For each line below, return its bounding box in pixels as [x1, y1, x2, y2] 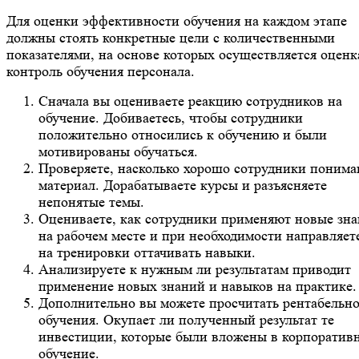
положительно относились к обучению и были [38, 127, 327, 143]
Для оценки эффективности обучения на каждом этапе [6, 13, 347, 30]
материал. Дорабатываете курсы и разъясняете [38, 177, 327, 194]
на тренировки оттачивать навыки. [38, 244, 256, 261]
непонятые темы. [38, 194, 144, 211]
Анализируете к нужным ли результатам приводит [38, 261, 351, 278]
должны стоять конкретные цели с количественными [6, 30, 335, 46]
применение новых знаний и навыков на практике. [38, 278, 357, 295]
